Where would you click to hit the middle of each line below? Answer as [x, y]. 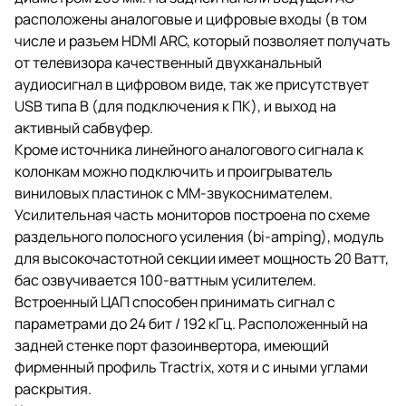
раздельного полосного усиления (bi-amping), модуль [199, 236]
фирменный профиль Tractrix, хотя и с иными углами [191, 367]
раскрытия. [53, 388]
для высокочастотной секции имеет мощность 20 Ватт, [202, 258]
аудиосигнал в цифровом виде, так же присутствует [192, 84]
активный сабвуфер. [84, 127]
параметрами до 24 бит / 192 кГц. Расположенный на [191, 323]
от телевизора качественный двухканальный [168, 62]
